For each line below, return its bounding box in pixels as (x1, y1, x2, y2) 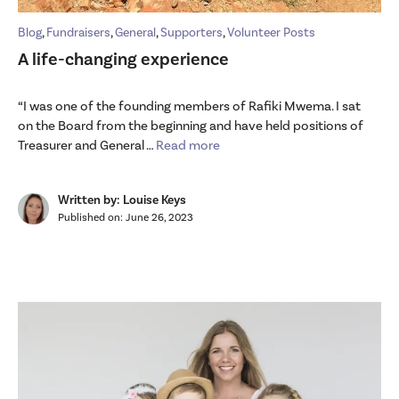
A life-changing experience (18, 47, 229, 71)
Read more (156, 136, 220, 154)
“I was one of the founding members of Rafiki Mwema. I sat (18, 97, 361, 115)
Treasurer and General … (18, 136, 156, 154)
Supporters (160, 24, 223, 41)
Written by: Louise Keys (58, 191, 186, 208)
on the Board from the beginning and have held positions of (18, 117, 363, 134)
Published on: (58, 210, 126, 224)
